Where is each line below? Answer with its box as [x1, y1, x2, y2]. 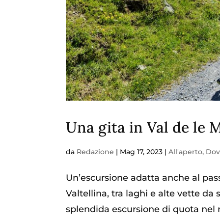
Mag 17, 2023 [120, 147, 163, 156]
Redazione [77, 147, 114, 156]
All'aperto [168, 147, 203, 156]
